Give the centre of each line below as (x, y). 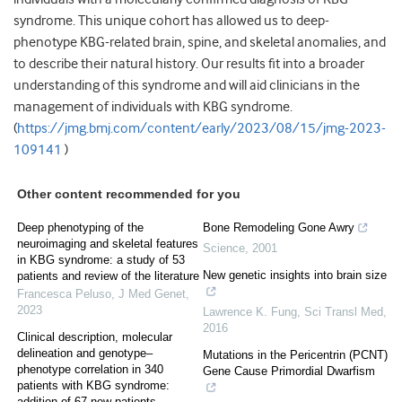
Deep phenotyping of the (80, 228)
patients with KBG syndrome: (93, 386)
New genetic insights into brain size (295, 275)
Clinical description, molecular (95, 337)
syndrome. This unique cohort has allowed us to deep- (171, 21)
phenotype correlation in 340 (90, 370)
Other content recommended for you (129, 194)
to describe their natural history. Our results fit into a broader (189, 64)
